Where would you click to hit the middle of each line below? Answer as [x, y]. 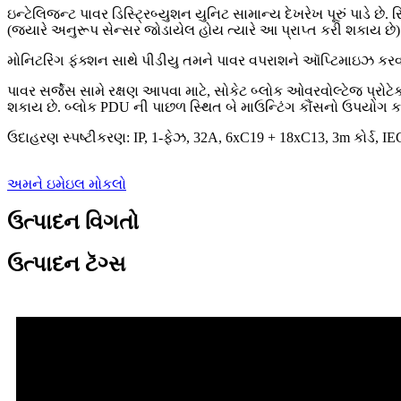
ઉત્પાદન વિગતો [73, 222]
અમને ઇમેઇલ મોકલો [67, 183]
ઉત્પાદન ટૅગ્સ [66, 264]
